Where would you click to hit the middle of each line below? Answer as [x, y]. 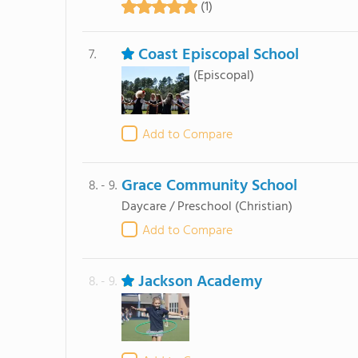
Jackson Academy [200, 282]
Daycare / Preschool [176, 207]
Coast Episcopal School [218, 55]
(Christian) [263, 207]
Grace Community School [209, 186]
